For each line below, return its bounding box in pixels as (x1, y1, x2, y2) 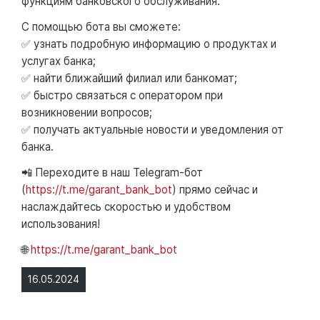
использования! (21, 216, 100, 231)
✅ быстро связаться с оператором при (21, 88, 223, 102)
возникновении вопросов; (21, 105, 152, 119)
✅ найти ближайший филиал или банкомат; (21, 71, 237, 85)
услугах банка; (21, 54, 96, 68)
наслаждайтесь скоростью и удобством (21, 199, 231, 214)
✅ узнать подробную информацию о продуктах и (21, 36, 276, 51)
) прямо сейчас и (172, 182, 258, 196)
